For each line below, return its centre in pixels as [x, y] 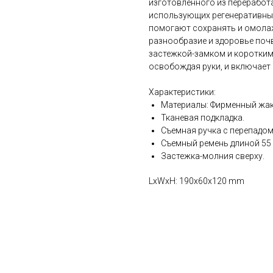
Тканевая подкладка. [203, 118]
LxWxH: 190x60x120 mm [197, 181]
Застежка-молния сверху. [213, 156]
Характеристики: [182, 92]
